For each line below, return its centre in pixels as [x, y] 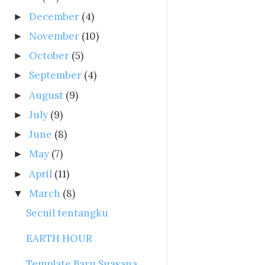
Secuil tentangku [67, 213]
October [49, 56]
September [56, 75]
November [54, 36]
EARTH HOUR [59, 239]
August [46, 95]
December [54, 16]
